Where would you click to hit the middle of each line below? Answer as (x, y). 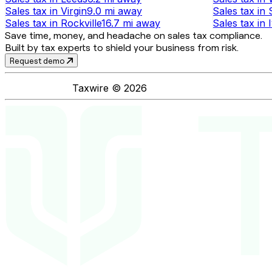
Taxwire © (98, 88)
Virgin (74, 11)
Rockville (81, 23)
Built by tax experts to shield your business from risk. (122, 47)
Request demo (38, 60)
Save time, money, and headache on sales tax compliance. (134, 35)
